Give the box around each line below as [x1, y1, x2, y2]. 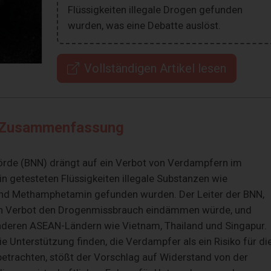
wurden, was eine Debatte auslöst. [67, 19, 221, 32]
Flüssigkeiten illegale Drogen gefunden [67, 4, 243, 16]
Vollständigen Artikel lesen [83, 61, 226, 76]
